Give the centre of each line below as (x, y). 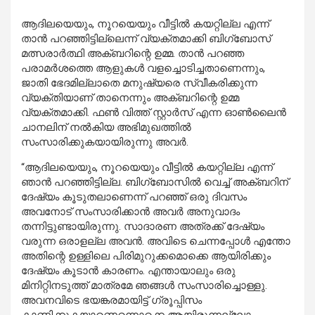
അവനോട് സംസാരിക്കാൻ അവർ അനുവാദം (130, 212)
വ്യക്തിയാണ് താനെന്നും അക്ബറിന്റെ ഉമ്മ (130, 98)
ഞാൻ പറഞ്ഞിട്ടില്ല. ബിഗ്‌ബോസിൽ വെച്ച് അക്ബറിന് (155, 182)
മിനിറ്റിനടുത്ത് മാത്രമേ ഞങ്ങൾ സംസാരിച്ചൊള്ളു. (144, 286)
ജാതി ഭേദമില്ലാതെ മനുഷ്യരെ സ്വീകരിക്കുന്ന (139, 83)
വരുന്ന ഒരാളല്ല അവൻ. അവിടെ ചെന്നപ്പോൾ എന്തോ (156, 242)
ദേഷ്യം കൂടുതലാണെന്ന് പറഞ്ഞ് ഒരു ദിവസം (134, 197)
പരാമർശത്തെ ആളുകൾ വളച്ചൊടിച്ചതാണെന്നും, (143, 69)
